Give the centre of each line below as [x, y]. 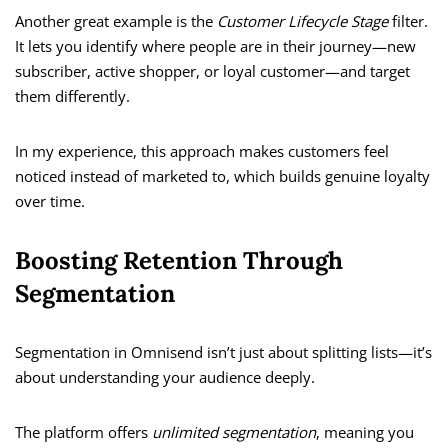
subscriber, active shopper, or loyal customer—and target [212, 71]
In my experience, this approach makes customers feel [202, 151]
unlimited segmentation [234, 432]
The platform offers [83, 432]
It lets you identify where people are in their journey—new [215, 46]
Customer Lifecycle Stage [302, 21]
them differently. [72, 96]
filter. [408, 21]
